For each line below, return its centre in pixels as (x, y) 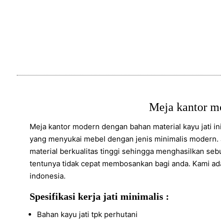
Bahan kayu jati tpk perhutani (88, 215)
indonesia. (48, 176)
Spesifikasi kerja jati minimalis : (100, 197)
